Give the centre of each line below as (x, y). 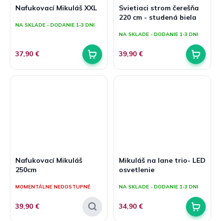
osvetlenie (137, 170)
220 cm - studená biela (158, 18)
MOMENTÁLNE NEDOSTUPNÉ (53, 187)
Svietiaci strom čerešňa (159, 8)
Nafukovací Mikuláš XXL (56, 8)
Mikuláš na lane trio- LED (162, 161)
